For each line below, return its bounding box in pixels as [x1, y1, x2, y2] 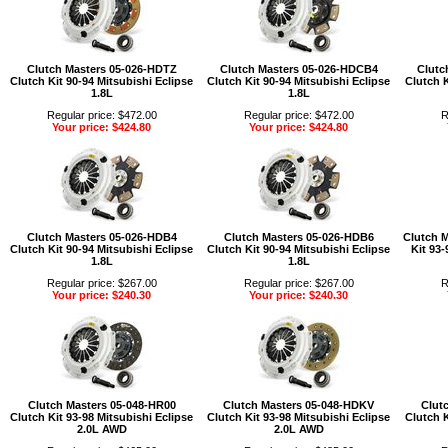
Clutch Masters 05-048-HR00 [27, 398, 176, 411]
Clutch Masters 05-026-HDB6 [223, 230, 374, 243]
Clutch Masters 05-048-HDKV [223, 398, 374, 411]
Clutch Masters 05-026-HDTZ [26, 62, 177, 75]
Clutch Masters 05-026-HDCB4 [219, 62, 378, 75]
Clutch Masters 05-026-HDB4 [26, 230, 177, 243]
